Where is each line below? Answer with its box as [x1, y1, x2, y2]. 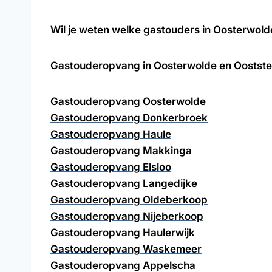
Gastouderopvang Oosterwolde [50, 95, 206, 107]
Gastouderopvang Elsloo [50, 161, 171, 173]
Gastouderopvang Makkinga [50, 144, 192, 157]
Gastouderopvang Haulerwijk [50, 226, 195, 239]
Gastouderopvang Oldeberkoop [50, 194, 208, 206]
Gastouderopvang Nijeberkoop [50, 210, 203, 222]
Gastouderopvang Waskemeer [50, 243, 202, 255]
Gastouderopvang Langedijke [50, 177, 197, 189]
